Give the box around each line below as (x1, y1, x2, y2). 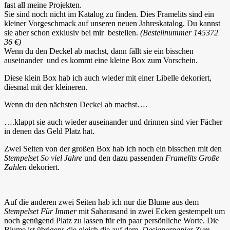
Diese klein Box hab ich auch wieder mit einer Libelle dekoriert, (4, 73, 212, 82)
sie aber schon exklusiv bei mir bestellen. (4, 28, 140, 37)
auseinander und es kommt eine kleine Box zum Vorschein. (4, 55, 198, 65)
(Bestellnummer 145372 (140, 28, 218, 37)
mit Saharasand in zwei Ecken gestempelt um (79, 206, 225, 216)
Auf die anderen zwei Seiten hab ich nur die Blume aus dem (4, 197, 199, 206)
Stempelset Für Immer (4, 206, 79, 216)
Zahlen (4, 162, 27, 171)
